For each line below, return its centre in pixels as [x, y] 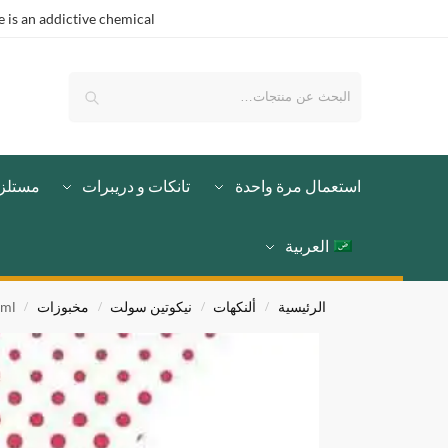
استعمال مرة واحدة [298, 185]
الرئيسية [301, 307]
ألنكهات [235, 307]
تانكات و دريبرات [136, 185]
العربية [307, 245]
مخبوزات [62, 307]
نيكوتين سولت [151, 307]
